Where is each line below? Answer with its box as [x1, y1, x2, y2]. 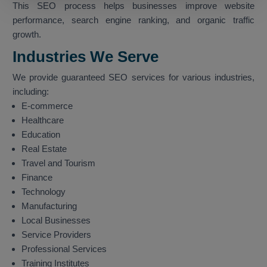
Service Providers [21, 229, 91, 240]
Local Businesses [21, 215, 91, 226]
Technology [21, 187, 66, 197]
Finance [21, 172, 52, 183]
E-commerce [21, 101, 73, 111]
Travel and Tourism [21, 158, 95, 169]
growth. [13, 29, 41, 40]
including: [13, 86, 49, 97]
